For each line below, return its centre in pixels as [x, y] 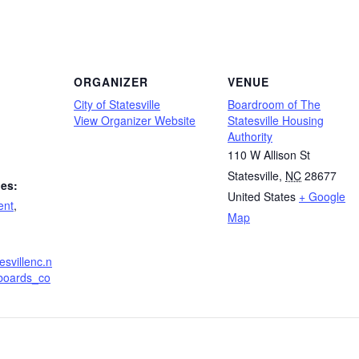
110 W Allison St [269, 155]
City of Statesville [117, 105]
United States [262, 197]
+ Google [322, 197]
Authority [250, 137]
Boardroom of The [274, 105]
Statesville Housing [276, 121]
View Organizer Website [135, 121]
